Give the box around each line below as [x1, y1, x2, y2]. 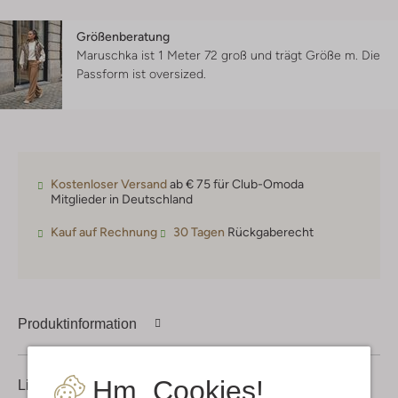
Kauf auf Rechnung [51, 225, 157, 240]
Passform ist [76, 67, 149, 82]
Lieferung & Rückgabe [18, 377, 159, 393]
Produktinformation [18, 315, 137, 331]
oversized [149, 67, 203, 82]
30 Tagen [173, 225, 225, 240]
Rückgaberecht [225, 225, 314, 240]
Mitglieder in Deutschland [51, 192, 193, 207]
